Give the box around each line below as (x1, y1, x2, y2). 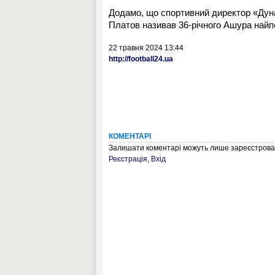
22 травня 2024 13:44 (109, 44, 184, 52)
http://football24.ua (109, 55, 173, 63)
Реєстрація (109, 155, 147, 163)
